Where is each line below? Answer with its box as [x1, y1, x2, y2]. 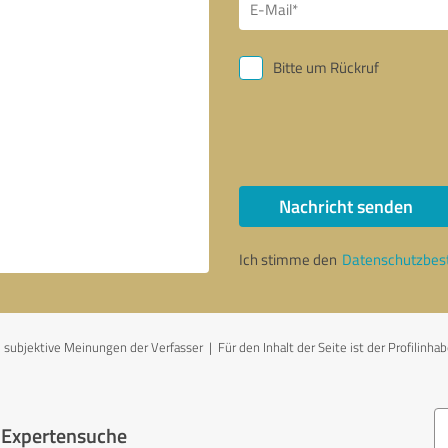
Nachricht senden [278, 193, 413, 219]
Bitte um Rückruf [273, 57, 379, 78]
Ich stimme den [239, 249, 340, 270]
